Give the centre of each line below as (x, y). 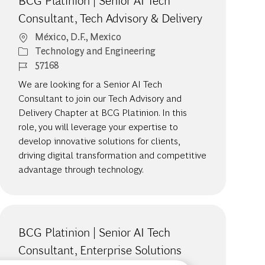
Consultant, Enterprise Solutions (100, 251)
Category (37, 50)
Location (37, 36)
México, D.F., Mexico (78, 37)
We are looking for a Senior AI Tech (91, 84)
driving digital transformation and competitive (113, 155)
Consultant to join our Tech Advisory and (100, 98)
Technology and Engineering (96, 51)
